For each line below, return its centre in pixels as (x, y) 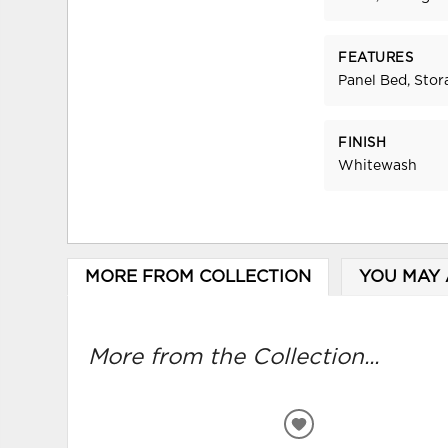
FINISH (362, 143)
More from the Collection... (234, 356)
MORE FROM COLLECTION (197, 276)
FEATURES (376, 58)
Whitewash (378, 166)
